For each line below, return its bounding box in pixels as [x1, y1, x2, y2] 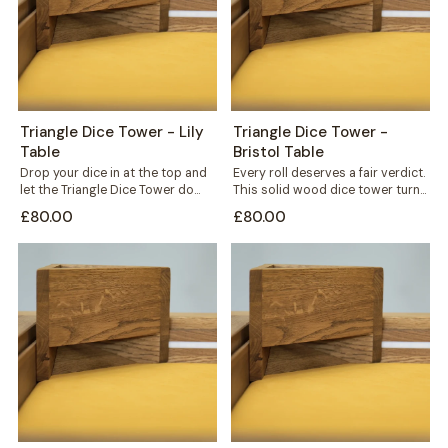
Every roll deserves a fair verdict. [233, 164, 425, 181]
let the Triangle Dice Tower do [19, 181, 194, 198]
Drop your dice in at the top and [19, 164, 207, 181]
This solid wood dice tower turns [233, 181, 427, 198]
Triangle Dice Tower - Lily [19, 121, 204, 142]
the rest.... [19, 198, 75, 215]
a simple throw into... [233, 198, 353, 215]
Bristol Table [233, 141, 324, 162]
